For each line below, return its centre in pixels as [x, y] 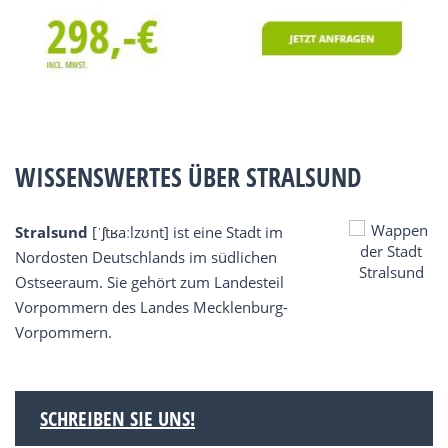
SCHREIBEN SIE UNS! [117, 419]
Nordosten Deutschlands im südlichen [146, 257]
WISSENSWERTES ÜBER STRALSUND [188, 177]
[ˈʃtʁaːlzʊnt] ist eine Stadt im [185, 232]
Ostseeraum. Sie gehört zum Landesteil [149, 282]
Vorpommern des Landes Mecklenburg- [151, 307]
